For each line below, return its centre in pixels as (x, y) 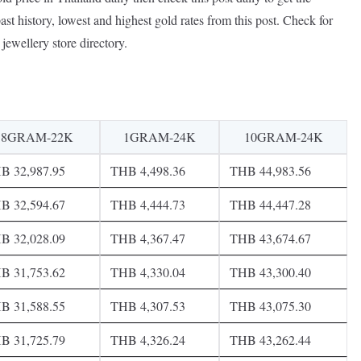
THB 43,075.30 (270, 305)
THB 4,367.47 (148, 238)
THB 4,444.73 (148, 204)
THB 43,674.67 (270, 238)
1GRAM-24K (160, 136)
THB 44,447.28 (270, 204)
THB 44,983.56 (270, 170)
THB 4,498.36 (148, 170)
